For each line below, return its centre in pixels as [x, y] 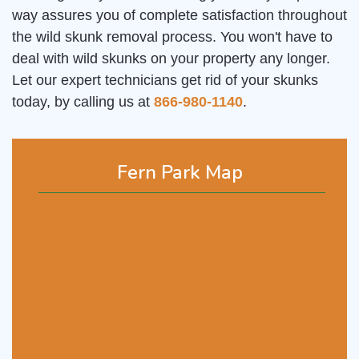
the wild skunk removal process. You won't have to [172, 37]
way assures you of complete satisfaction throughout [179, 16]
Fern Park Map [179, 173]
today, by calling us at [83, 102]
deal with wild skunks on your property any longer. [171, 59]
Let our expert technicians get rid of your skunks [165, 81]
